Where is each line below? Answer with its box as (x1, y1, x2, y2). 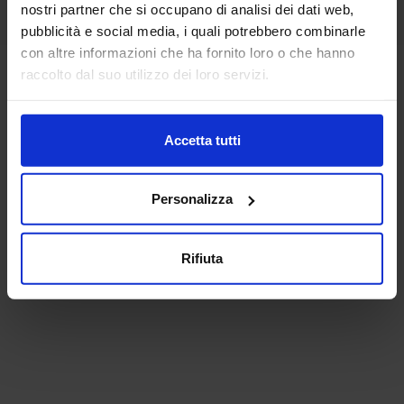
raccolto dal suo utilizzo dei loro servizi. (21, 66, 270, 82)
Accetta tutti (163, 132, 241, 148)
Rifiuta (181, 250, 223, 266)
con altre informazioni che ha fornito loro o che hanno (21, 44, 354, 60)
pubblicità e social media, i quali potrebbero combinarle (21, 23, 365, 39)
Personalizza (151, 190, 233, 207)
